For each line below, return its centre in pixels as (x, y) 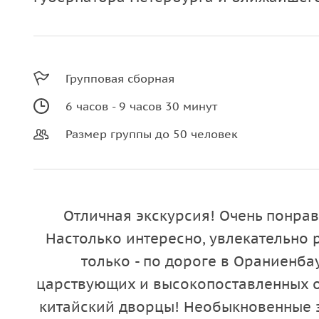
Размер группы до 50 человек (152, 134)
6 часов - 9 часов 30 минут (141, 106)
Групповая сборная (120, 78)
